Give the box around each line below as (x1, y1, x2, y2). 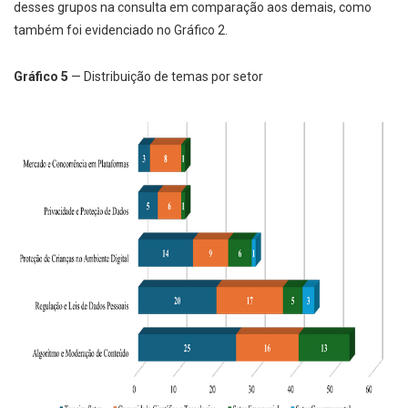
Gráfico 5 (14, 68, 68, 84)
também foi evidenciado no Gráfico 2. (14, 23, 228, 38)
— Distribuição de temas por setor (68, 68, 263, 84)
